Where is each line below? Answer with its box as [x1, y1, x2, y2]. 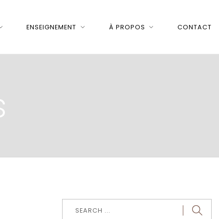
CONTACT [177, 22, 212, 31]
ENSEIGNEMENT [26, 22, 77, 31]
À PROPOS [109, 22, 145, 31]
